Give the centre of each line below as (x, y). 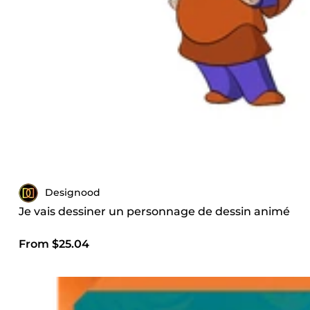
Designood (73, 193)
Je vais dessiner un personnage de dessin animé (154, 211)
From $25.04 (54, 244)
